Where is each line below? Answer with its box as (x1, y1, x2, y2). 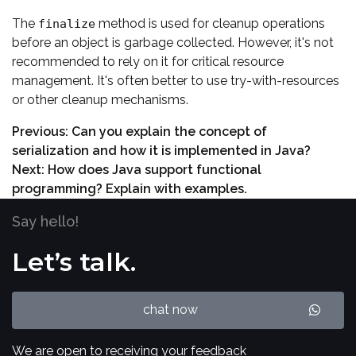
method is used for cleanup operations (95, 16, 325, 32)
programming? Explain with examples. (12, 181, 247, 197)
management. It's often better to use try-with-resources (12, 73, 339, 89)
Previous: (12, 124, 68, 140)
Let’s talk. (12, 246, 136, 278)
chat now (143, 302, 198, 318)
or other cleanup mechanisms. (12, 92, 188, 108)
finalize (38, 17, 95, 32)
